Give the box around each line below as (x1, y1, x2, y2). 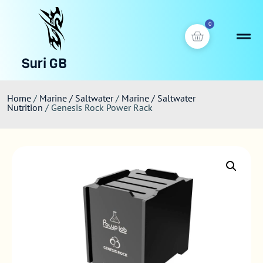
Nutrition (7, 102, 43, 113)
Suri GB (22, 55, 67, 73)
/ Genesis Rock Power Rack (43, 102, 153, 113)
